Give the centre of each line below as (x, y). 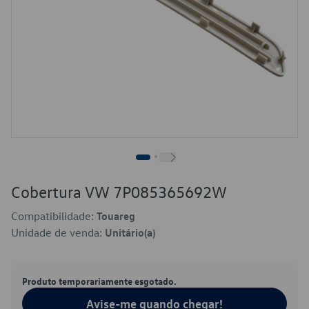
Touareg (116, 216)
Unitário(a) (130, 232)
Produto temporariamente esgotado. (99, 281)
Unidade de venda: (58, 232)
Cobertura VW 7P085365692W (119, 192)
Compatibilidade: (54, 216)
